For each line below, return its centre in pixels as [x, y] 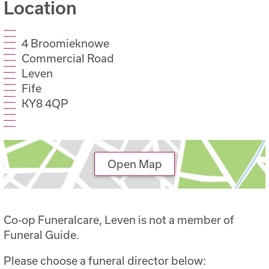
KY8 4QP [45, 103]
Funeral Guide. [42, 235]
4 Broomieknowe [66, 43]
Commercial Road [68, 58]
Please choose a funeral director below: [105, 261]
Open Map [134, 164]
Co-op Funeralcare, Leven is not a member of [119, 220]
